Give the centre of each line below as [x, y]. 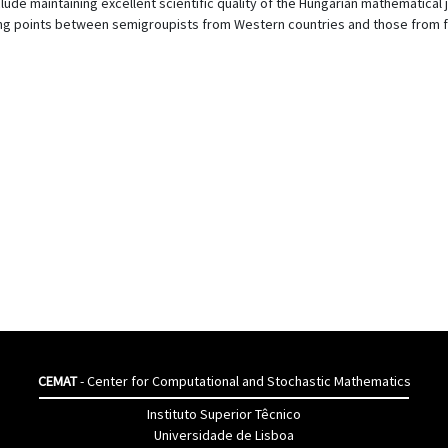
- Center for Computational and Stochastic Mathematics [243, 381]
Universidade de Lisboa [224, 435]
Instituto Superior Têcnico [224, 414]
